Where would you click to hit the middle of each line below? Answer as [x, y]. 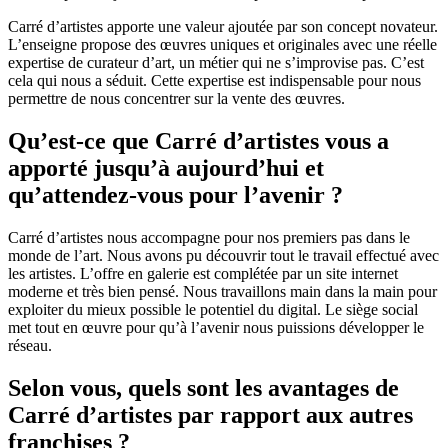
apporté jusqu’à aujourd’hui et [166, 167]
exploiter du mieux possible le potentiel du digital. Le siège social [213, 309]
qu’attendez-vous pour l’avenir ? [175, 194]
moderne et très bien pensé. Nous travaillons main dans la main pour [222, 291]
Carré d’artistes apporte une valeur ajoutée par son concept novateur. [223, 27]
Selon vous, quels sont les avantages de [203, 387]
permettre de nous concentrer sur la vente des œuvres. [176, 99]
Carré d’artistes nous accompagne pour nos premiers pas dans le [209, 237]
